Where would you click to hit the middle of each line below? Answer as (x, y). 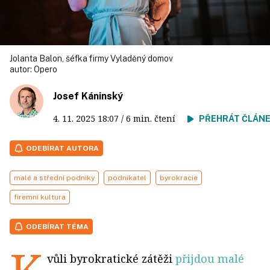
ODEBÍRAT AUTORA (62, 148)
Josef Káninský (88, 96)
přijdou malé (210, 259)
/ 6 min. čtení (153, 118)
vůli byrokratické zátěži (111, 259)
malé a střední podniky (54, 178)
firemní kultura (40, 197)
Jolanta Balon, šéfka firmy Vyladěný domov (91, 58)
